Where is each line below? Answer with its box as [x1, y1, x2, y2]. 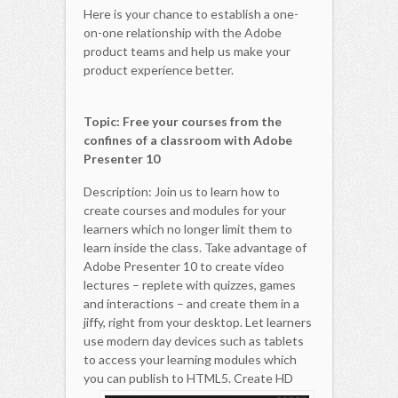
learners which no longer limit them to [84, 220, 292, 236]
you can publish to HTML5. [84, 370, 231, 386]
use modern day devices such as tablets [84, 332, 304, 348]
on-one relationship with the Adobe [84, 24, 282, 40]
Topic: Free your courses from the [84, 113, 282, 129]
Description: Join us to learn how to [84, 183, 280, 199]
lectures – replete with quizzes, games [84, 276, 296, 292]
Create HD [231, 370, 293, 386]
